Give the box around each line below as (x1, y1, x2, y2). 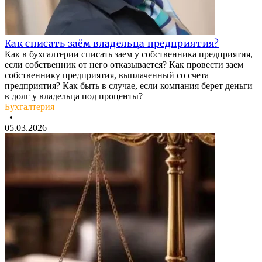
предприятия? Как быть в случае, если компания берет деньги (5, 81, 253, 91)
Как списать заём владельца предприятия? (5, 37, 219, 50)
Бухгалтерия (5, 102, 54, 112)
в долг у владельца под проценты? (5, 91, 143, 102)
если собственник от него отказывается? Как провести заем (5, 60, 243, 70)
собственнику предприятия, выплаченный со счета (5, 70, 209, 81)
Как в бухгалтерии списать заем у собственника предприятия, (5, 49, 253, 60)
